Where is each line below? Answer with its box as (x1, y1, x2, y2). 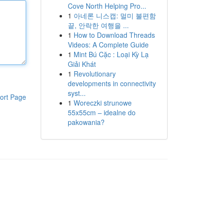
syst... (67, 88, 86, 98)
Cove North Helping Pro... (67, 1, 146, 11)
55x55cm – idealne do (67, 108, 136, 117)
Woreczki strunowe (73, 98, 132, 108)
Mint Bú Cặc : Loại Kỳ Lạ (73, 49, 149, 59)
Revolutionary (73, 69, 116, 78)
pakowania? (67, 117, 105, 127)
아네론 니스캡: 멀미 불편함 (73, 11, 156, 20)
